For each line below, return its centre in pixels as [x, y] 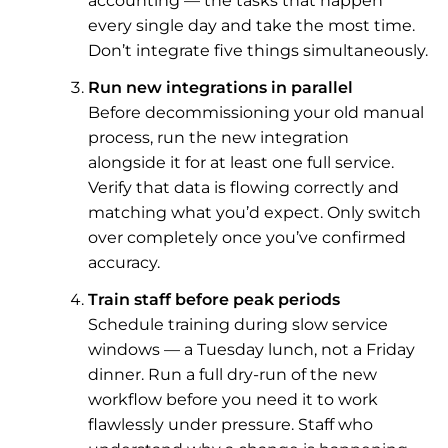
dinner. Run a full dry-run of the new [232, 374]
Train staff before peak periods [214, 299]
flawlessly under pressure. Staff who [230, 424]
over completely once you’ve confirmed [247, 237]
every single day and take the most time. [251, 25]
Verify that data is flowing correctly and [243, 187]
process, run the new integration [218, 137]
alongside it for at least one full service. [241, 162]
